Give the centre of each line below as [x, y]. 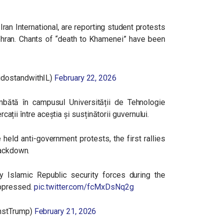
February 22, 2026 [85, 78]
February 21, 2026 [65, 211]
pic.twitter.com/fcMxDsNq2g [84, 187]
